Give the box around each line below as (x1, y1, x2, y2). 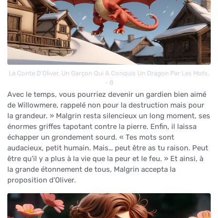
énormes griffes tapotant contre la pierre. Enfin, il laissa (7, 122, 197, 131)
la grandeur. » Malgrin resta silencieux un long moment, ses (7, 111, 210, 120)
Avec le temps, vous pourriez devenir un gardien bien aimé (7, 90, 206, 99)
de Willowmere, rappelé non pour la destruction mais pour (7, 100, 204, 109)
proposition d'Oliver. (7, 175, 76, 184)
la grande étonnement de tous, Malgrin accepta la (7, 164, 176, 174)
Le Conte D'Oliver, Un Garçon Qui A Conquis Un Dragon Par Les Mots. (9, 69, 209, 77)
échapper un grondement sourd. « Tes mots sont (7, 132, 174, 142)
